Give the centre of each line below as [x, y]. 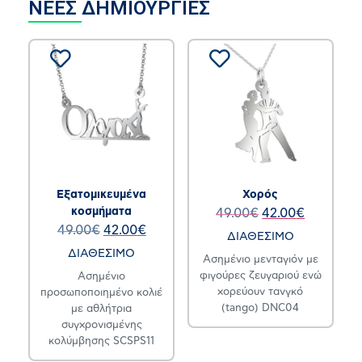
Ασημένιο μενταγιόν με [260, 260]
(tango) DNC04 [261, 309]
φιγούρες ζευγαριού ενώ [260, 276]
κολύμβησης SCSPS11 [102, 342]
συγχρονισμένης [101, 326]
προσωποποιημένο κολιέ [102, 293]
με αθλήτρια [102, 309]
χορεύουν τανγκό [261, 293]
